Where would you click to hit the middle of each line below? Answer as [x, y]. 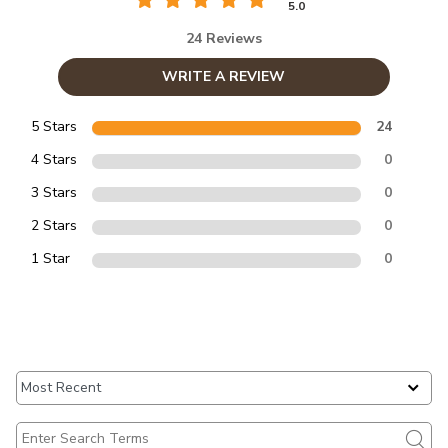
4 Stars [54, 159]
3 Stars [54, 192]
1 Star [50, 258]
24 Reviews [223, 38]
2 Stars [54, 225]
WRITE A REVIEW [224, 76]
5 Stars [54, 126]
